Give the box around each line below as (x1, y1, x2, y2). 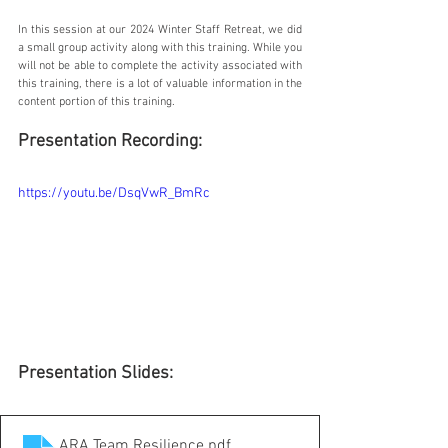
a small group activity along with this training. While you (18, 41, 302, 55)
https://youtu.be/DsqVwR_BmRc (18, 185, 210, 202)
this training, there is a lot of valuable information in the (18, 77, 302, 91)
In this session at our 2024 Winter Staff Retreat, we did (18, 23, 302, 37)
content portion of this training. (18, 95, 175, 109)
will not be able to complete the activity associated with (18, 59, 302, 73)
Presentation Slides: (18, 362, 173, 384)
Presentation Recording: (18, 131, 202, 152)
